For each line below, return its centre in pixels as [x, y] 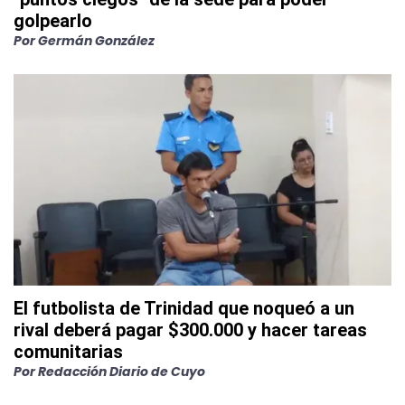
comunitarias [68, 352]
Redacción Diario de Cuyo [122, 372]
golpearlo [53, 21]
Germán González [96, 41]
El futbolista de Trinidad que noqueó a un [184, 309]
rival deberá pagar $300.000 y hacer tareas [190, 330]
